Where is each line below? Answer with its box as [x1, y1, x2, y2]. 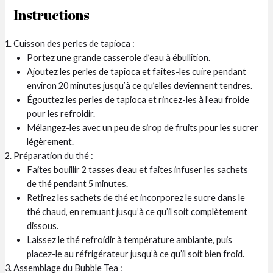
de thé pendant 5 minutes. [27, 178, 129, 189]
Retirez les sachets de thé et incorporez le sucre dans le [27, 192, 246, 203]
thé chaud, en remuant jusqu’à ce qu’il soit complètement [27, 206, 248, 217]
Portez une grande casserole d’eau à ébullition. [27, 52, 211, 63]
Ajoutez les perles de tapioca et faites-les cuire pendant [27, 66, 247, 77]
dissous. [27, 220, 59, 231]
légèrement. [27, 136, 74, 147]
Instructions [13, 5, 90, 24]
